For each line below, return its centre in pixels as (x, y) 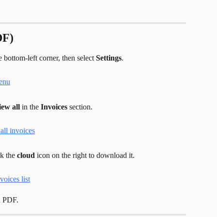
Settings (109, 58)
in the (30, 107)
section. (80, 107)
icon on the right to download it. (85, 155)
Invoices (54, 107)
